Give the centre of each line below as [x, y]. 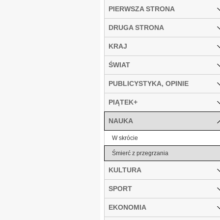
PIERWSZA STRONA [142, 9]
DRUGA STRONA [136, 27]
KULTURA [125, 170]
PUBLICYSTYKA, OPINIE [149, 83]
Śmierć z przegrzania [140, 153]
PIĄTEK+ [123, 102]
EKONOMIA [127, 207]
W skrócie [125, 138]
